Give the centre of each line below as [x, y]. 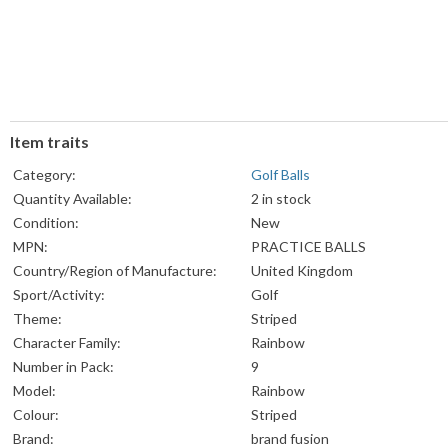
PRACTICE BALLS [308, 247]
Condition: [46, 223]
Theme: [37, 319]
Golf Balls [280, 175]
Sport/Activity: [59, 295]
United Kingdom [302, 271]
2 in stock [281, 199]
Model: [34, 391]
